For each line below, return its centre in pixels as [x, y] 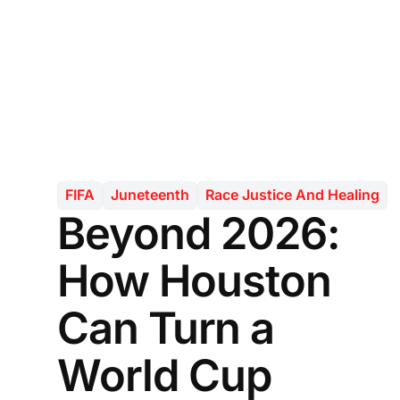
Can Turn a [166, 328]
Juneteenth [150, 195]
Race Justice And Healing [292, 195]
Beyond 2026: [199, 233]
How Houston [195, 280]
